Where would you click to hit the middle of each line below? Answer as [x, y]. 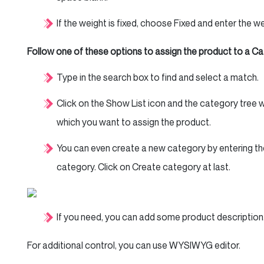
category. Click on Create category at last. [143, 167]
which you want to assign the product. [134, 122]
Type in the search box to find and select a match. [158, 77]
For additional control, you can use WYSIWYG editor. [134, 245]
